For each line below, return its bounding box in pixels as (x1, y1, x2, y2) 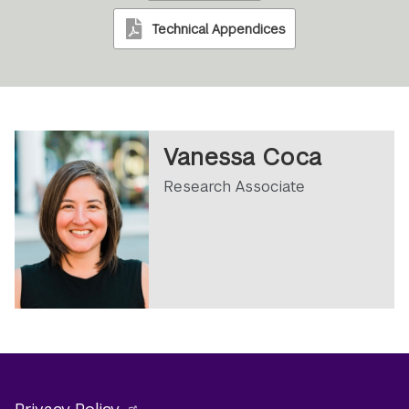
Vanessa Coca (163, 142, 322, 173)
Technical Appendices (152, 20, 287, 37)
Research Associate (163, 176, 306, 196)
